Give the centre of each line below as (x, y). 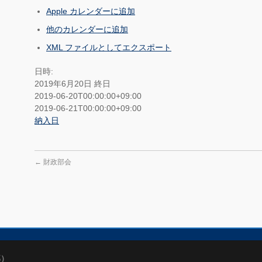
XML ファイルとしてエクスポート (109, 47)
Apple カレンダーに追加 (91, 11)
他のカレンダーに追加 (87, 29)
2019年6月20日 (64, 84)
